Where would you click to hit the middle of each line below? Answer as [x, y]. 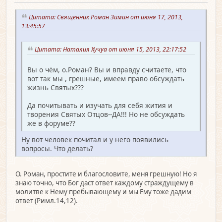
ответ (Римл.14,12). [47, 201]
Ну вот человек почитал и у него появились [95, 140]
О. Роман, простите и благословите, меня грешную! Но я [106, 174]
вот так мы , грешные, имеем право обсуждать [106, 79]
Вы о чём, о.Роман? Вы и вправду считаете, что [107, 70]
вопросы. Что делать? [57, 149]
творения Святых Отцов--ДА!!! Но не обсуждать [106, 114]
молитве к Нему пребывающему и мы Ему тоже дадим [103, 192]
